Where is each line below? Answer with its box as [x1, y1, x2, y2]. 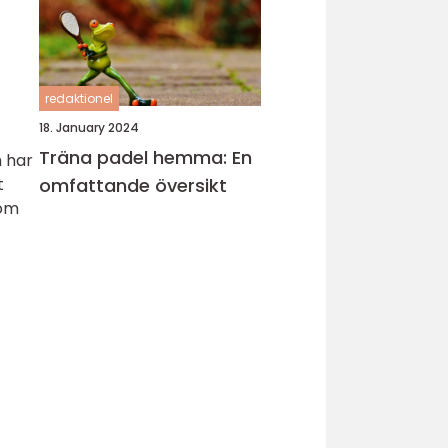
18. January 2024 [39, 119, 139, 136]
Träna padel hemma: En [39, 145, 252, 170]
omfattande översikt [39, 173, 227, 198]
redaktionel [45, 90, 113, 107]
